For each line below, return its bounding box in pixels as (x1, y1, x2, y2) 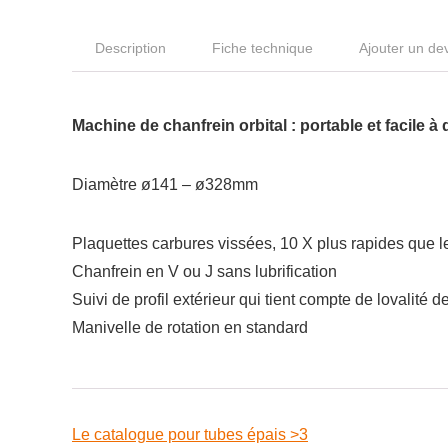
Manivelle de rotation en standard (72, 319, 308, 337)
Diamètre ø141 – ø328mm (72, 176, 258, 194)
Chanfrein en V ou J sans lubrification (72, 263, 337, 281)
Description (95, 40, 166, 57)
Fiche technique (212, 40, 313, 57)
